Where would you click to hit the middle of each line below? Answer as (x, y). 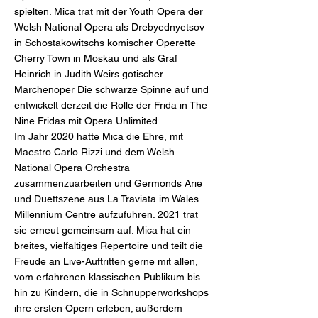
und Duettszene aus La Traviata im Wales (106, 199)
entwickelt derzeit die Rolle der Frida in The (111, 105)
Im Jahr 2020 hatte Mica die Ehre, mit (99, 136)
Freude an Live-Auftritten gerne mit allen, (106, 261)
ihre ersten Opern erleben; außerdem (98, 308)
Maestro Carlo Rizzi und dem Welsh (94, 152)
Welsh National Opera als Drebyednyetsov (109, 27)
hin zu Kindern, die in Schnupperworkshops (111, 292)
